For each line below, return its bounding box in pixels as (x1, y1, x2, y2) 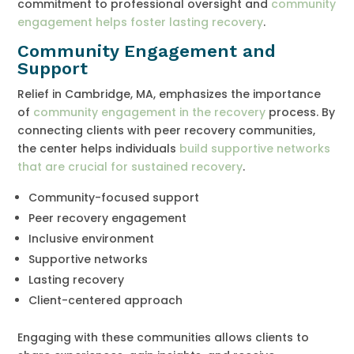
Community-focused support (28, 189, 200, 205)
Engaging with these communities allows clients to (17, 329, 310, 345)
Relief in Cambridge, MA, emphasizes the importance (17, 85, 322, 102)
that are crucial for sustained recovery (17, 158, 243, 175)
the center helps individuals (17, 140, 180, 156)
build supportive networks (179, 140, 331, 156)
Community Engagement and (17, 40, 277, 61)
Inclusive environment (28, 230, 155, 247)
